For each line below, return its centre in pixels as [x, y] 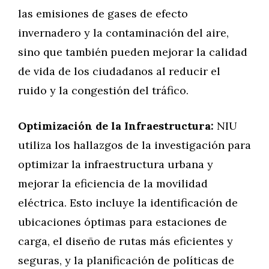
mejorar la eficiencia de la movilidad [113, 183]
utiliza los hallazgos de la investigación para [134, 145]
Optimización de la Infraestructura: [116, 126]
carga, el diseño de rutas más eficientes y [125, 241]
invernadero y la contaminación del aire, [123, 33]
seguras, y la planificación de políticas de [126, 260]
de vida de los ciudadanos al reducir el [119, 71]
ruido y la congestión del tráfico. [103, 90]
